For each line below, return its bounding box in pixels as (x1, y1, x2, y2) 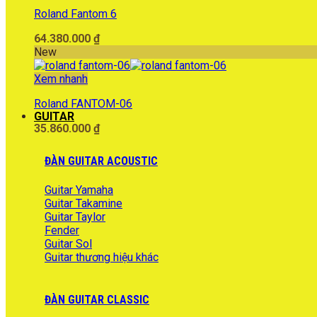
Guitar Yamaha (45, 183, 113, 197)
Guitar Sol (45, 236, 92, 250)
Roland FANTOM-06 (34, 97, 132, 111)
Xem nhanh (34, 72, 88, 86)
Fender (45, 223, 79, 237)
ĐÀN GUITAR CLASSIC (45, 292, 149, 306)
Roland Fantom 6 (34, 7, 117, 21)
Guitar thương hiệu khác (45, 250, 158, 264)
